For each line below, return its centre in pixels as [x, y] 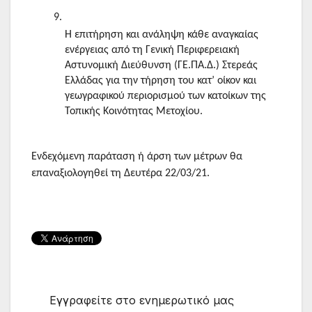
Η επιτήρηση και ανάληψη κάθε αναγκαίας [162, 35]
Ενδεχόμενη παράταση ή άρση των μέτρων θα [137, 156]
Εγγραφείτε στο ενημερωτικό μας [141, 300]
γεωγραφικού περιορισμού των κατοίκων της [165, 96]
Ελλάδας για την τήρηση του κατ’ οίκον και [161, 81]
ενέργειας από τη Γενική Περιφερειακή [152, 50]
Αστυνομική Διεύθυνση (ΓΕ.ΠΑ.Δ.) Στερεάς [161, 66]
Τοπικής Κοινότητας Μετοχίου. [134, 112]
